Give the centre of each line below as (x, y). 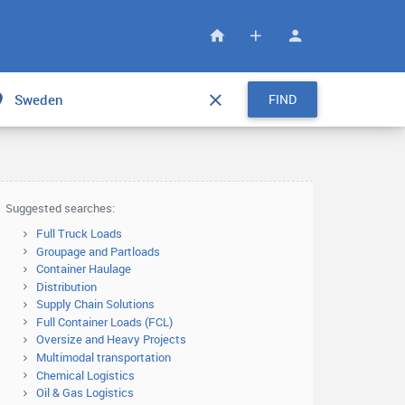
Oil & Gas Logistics (85, 393)
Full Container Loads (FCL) (104, 321)
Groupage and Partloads (98, 251)
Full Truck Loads (79, 233)
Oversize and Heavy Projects (111, 339)
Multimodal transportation (104, 357)
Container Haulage (84, 269)
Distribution (66, 286)
